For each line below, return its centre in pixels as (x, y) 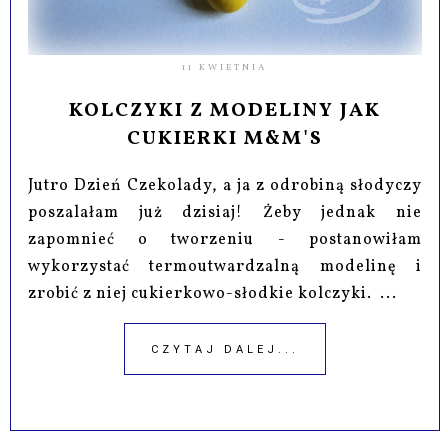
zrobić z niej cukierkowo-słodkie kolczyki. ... (213, 294)
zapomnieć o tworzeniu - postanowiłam (225, 240)
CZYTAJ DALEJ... (224, 350)
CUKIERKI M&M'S (224, 139)
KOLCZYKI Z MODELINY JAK (224, 111)
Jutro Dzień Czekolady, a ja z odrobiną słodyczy (225, 186)
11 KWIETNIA (225, 68)
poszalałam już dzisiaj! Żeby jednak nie (225, 213)
